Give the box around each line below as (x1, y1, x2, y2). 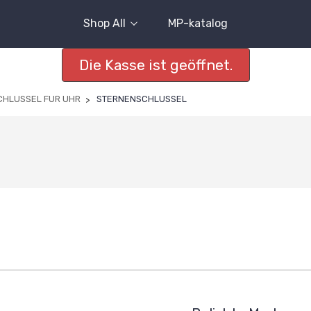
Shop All (83, 17, 126, 30)
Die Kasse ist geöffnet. (78, 56, 233, 74)
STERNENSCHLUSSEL (96, 94, 187, 104)
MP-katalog (168, 17, 228, 30)
